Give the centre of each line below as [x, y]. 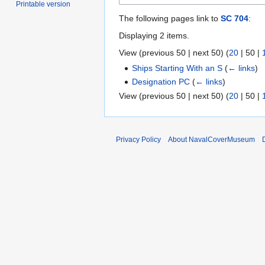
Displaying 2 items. [154, 35]
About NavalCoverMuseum [211, 139]
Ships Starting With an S [177, 68]
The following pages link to [170, 18]
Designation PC [161, 82]
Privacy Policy [138, 139]
